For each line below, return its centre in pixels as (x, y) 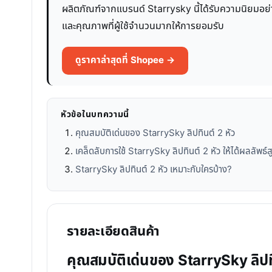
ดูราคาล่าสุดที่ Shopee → (125, 60)
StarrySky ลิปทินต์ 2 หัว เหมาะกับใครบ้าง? (154, 169)
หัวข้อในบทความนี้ (95, 114)
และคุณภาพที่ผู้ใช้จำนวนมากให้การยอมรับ (143, 26)
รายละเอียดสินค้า (114, 231)
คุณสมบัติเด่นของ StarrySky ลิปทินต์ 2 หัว (155, 133)
